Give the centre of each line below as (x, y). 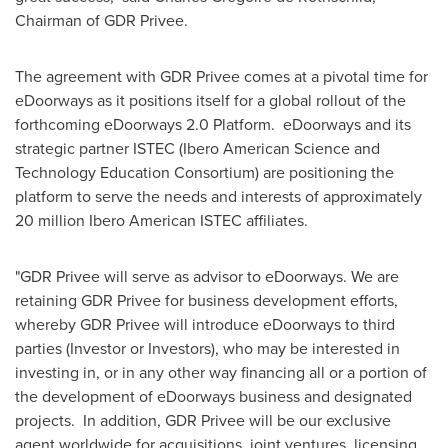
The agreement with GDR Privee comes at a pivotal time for (221, 76)
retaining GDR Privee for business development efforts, (206, 300)
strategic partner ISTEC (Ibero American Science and (197, 148)
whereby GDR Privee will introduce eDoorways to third (205, 324)
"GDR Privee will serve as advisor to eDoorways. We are (207, 276)
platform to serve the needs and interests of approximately (218, 196)
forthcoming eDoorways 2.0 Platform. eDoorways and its (213, 124)
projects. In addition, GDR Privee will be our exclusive (203, 420)
